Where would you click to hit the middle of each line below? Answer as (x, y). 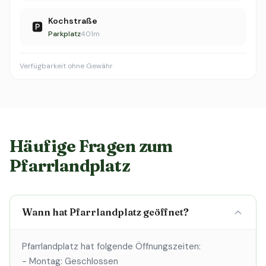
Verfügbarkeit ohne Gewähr (66, 66)
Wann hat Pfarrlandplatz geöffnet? (105, 212)
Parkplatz (64, 34)
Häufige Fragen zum (91, 146)
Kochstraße (73, 21)
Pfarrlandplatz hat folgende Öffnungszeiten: (111, 246)
